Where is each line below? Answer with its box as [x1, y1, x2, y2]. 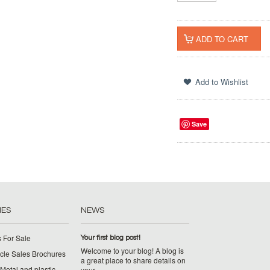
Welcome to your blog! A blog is [81, 245, 184, 256]
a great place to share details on [81, 255, 186, 265]
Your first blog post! [81, 234, 140, 242]
